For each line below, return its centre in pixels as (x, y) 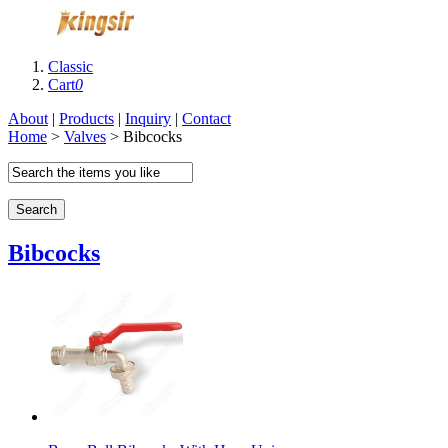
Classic (70, 66)
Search (36, 209)
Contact (206, 118)
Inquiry (148, 118)
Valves (85, 136)
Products (86, 118)
